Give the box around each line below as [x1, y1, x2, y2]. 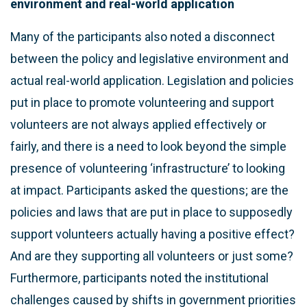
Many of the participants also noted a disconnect [10, 29, 275, 44]
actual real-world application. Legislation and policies [10, 73, 294, 88]
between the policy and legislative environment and [10, 51, 288, 66]
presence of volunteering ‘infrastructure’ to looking [10, 160, 285, 175]
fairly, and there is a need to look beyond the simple [10, 138, 286, 153]
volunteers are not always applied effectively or [10, 116, 267, 132]
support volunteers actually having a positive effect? [10, 226, 295, 241]
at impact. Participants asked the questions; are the [10, 182, 288, 197]
